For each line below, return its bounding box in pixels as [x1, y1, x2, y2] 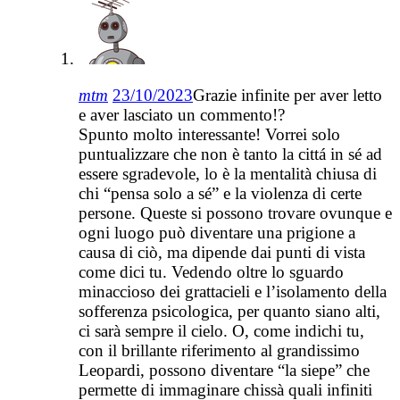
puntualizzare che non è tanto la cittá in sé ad [79, 145, 382, 164]
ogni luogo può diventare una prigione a [79, 223, 355, 243]
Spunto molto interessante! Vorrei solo [79, 125, 340, 145]
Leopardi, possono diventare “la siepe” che [79, 361, 370, 380]
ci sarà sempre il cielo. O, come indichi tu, [79, 321, 364, 341]
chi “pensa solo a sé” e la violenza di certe [79, 184, 362, 204]
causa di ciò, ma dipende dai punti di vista [79, 243, 365, 262]
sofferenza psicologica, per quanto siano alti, [79, 302, 380, 321]
